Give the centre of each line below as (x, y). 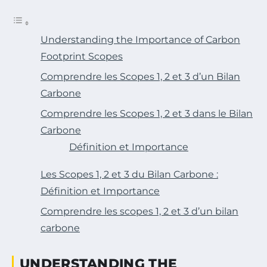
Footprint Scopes (82, 57)
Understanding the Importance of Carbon (140, 40)
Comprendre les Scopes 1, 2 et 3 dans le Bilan (147, 114)
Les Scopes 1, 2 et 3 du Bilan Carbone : (129, 175)
